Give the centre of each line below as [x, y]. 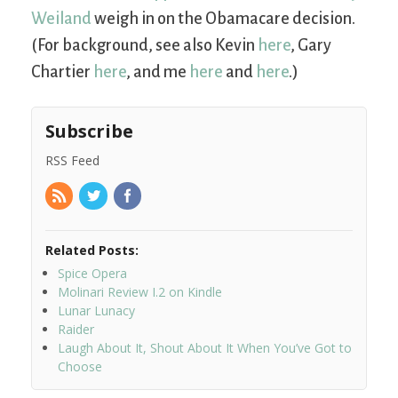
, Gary [311, 45]
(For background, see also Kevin [144, 45]
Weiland [61, 18]
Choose [80, 367]
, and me [158, 72]
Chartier [62, 72]
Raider [76, 330]
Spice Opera [92, 274]
